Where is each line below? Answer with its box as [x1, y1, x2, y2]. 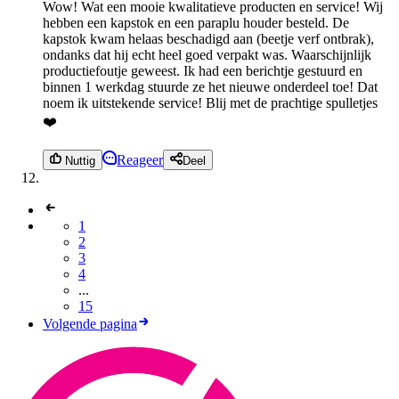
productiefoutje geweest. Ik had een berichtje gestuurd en [43, 63, 362, 79]
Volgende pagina [43, 315, 137, 331]
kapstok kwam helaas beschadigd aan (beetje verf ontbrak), [43, 31, 374, 47]
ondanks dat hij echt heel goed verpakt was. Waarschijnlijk [43, 47, 371, 63]
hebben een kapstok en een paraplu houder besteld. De [43, 15, 349, 31]
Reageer [117, 151, 164, 167]
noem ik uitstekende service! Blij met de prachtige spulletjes [43, 95, 378, 111]
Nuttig [61, 153, 96, 167]
